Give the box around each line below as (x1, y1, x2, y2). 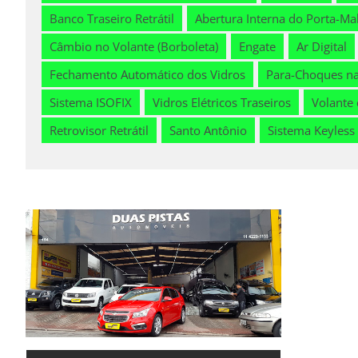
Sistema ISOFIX (50, 94, 132, 111)
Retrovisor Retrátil (50, 122, 149, 139)
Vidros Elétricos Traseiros (153, 94, 291, 111)
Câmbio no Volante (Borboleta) (50, 38, 218, 55)
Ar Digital (296, 38, 347, 55)
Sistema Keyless (268, 122, 355, 139)
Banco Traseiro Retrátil (50, 10, 174, 27)
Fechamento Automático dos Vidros (50, 66, 245, 83)
